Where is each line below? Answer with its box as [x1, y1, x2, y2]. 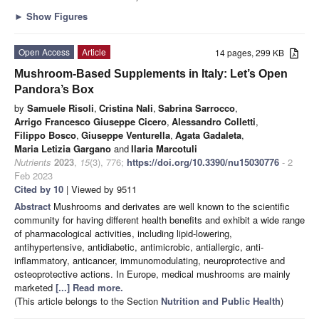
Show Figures [23, 9, 88, 23]
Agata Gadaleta [175, 127, 241, 142]
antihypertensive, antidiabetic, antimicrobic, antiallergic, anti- [14, 239, 263, 253]
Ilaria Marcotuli [131, 141, 197, 155]
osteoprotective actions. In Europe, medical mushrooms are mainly [14, 266, 291, 281]
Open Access [19, 45, 70, 58]
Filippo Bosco [14, 127, 76, 142]
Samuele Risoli [27, 100, 94, 115]
